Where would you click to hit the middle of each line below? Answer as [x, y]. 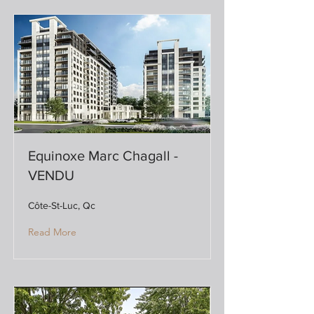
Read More [52, 232]
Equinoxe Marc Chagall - [103, 156]
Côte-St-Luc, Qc [62, 205]
